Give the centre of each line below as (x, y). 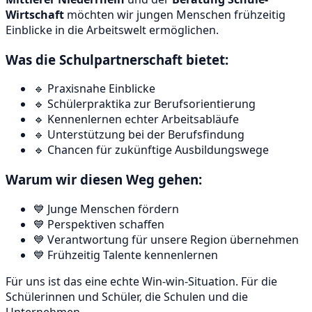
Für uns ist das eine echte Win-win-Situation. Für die (141, 281)
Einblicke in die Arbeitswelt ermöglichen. (112, 30)
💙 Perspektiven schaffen (99, 224)
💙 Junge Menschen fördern (106, 209)
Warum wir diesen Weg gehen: (104, 179)
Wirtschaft (35, 14)
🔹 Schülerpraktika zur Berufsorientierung (145, 104)
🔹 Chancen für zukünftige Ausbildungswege (151, 150)
